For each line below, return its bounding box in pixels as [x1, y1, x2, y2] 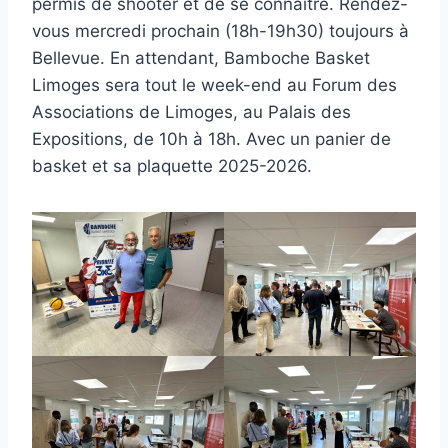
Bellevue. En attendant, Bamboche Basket [32, 48, 370, 69]
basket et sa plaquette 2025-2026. [32, 156, 312, 177]
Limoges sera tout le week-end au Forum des [32, 75, 397, 96]
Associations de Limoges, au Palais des [32, 102, 351, 123]
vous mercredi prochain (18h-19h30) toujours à [32, 21, 409, 42]
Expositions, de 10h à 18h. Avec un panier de [32, 129, 391, 150]
